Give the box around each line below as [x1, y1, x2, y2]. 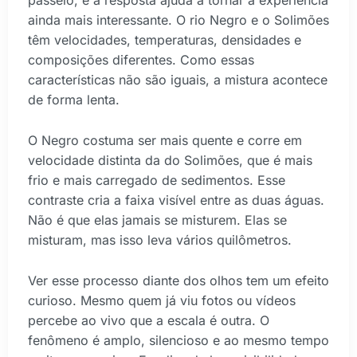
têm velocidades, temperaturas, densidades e [28, 32, 301, 49]
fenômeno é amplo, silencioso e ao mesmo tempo [28, 331, 329, 348]
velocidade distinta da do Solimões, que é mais [28, 151, 312, 168]
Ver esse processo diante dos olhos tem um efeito [28, 272, 329, 288]
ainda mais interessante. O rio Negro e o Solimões [28, 12, 329, 29]
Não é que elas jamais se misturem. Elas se [28, 211, 287, 228]
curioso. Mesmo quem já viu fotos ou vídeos [28, 292, 296, 308]
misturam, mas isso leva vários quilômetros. [28, 231, 292, 248]
